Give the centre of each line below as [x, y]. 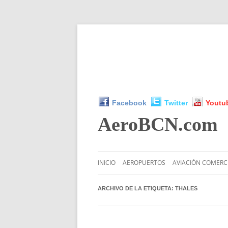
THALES [186, 188]
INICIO [107, 162]
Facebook [129, 103]
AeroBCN [138, 124]
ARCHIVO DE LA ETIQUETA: [136, 188]
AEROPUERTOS [144, 162]
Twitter [176, 103]
